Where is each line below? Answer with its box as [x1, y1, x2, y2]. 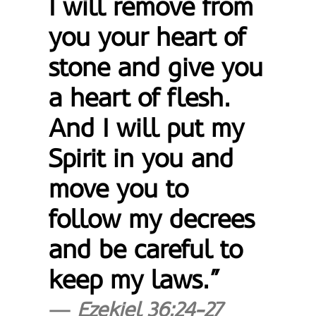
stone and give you [49, 53, 264, 83]
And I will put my [49, 114, 245, 143]
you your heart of [49, 23, 246, 52]
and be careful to [49, 235, 243, 265]
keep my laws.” [49, 265, 221, 295]
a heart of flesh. [49, 83, 231, 113]
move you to [49, 174, 189, 204]
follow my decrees [49, 205, 255, 234]
